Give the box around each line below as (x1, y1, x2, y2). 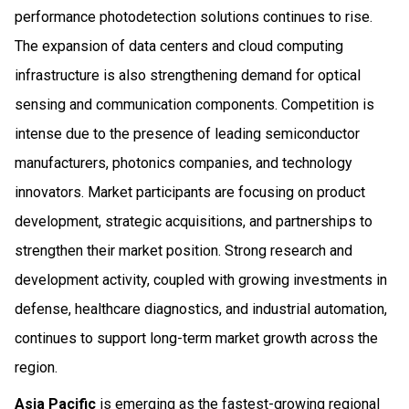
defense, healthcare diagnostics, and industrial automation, (15, 299, 387, 318)
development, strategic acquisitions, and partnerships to (15, 212, 372, 230)
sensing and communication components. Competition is (15, 95, 374, 113)
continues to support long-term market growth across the (15, 329, 378, 347)
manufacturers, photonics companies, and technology (15, 153, 352, 172)
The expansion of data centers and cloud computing (15, 37, 343, 55)
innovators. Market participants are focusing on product (15, 183, 365, 201)
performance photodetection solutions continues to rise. (15, 7, 372, 26)
